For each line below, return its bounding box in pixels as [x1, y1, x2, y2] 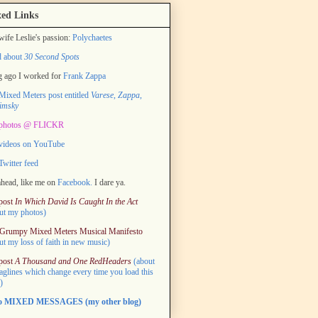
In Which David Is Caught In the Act [15, 196, 138, 207]
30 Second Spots [24, 51, 79, 62]
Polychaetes [72, 32, 112, 43]
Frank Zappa [63, 70, 106, 81]
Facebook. [57, 177, 92, 187]
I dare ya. [92, 177, 126, 187]
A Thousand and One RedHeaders [15, 256, 131, 266]
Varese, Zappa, [91, 89, 142, 100]
